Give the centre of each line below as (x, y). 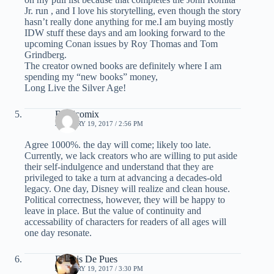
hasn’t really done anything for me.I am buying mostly (129, 22)
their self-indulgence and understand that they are (119, 167)
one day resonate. (58, 233)
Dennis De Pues (86, 259)
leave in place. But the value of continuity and (113, 211)
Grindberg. (46, 55)
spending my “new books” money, (91, 77)
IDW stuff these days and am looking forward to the (125, 33)
